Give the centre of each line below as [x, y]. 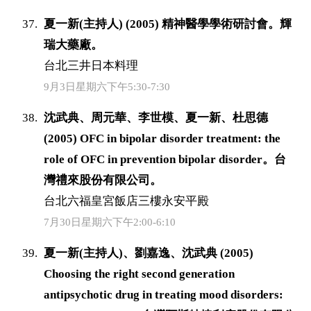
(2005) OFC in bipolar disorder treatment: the [162, 139]
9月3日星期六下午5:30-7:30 [107, 87]
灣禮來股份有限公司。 [103, 180]
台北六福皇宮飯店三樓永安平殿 [127, 201]
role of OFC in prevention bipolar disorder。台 [165, 160]
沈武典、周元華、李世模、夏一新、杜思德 [156, 118]
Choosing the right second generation [140, 274]
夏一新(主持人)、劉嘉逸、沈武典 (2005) [149, 253]
